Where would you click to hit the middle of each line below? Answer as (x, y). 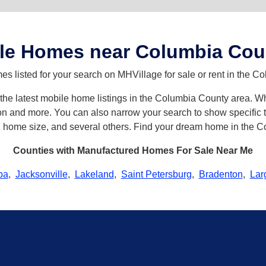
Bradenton (221, 174)
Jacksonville (41, 174)
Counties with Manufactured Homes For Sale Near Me (133, 150)
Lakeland (94, 174)
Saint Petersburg (156, 174)
